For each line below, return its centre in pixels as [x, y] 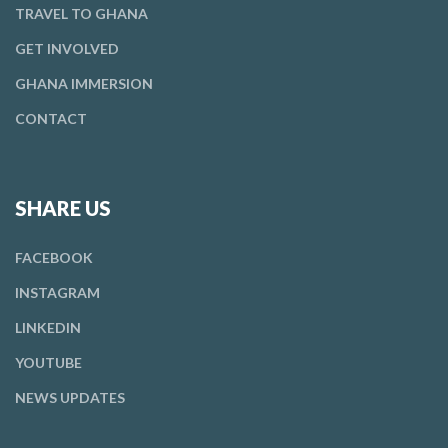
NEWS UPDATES [70, 397]
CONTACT [51, 118]
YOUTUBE [48, 362]
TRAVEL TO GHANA [81, 13]
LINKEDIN [48, 327]
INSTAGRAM [57, 292]
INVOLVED [81, 48]
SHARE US [63, 208]
